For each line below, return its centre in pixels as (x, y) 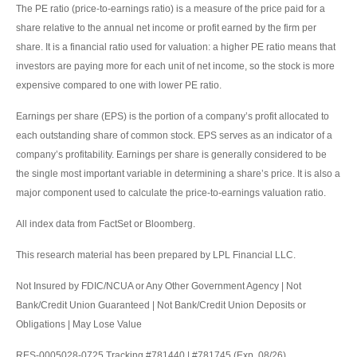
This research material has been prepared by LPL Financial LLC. (156, 255)
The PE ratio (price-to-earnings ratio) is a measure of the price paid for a (171, 8)
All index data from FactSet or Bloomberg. (106, 224)
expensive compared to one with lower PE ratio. (119, 85)
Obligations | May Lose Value (79, 324)
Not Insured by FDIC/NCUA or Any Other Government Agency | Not (159, 286)
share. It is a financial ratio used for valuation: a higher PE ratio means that (176, 47)
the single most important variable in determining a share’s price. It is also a (178, 173)
